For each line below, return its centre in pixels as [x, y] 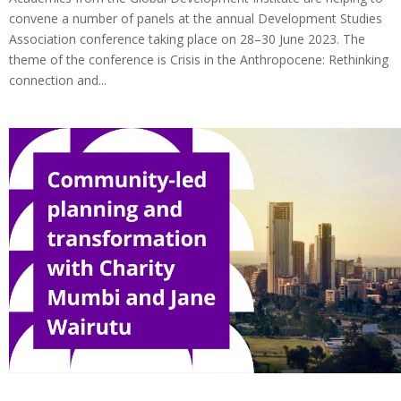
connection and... [58, 81]
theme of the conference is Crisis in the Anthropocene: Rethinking [199, 60]
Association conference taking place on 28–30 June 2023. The [187, 39]
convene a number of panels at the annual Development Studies [196, 19]
